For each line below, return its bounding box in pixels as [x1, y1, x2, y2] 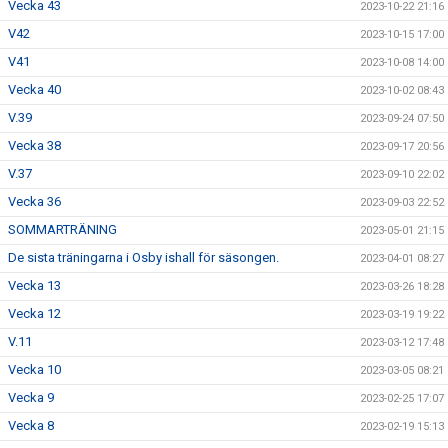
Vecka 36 [8, 194, 61, 209]
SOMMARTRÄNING [8, 222, 117, 237]
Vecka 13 [8, 278, 61, 293]
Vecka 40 [8, 82, 61, 97]
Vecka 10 [8, 362, 61, 377]
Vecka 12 [8, 306, 61, 321]
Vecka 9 [8, 390, 54, 405]
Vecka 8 [8, 418, 54, 433]
